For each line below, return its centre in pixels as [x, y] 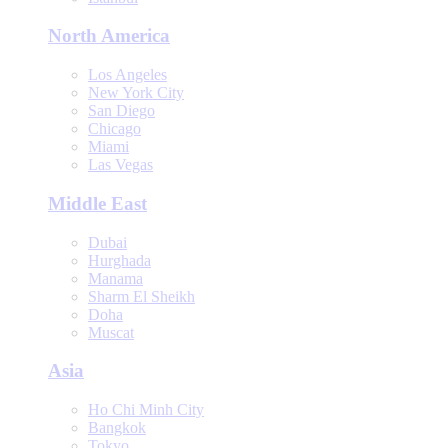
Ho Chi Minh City [146, 409]
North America [109, 36]
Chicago [114, 129]
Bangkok [117, 427]
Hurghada [119, 260]
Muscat [111, 332]
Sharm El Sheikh [141, 296]
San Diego [121, 111]
